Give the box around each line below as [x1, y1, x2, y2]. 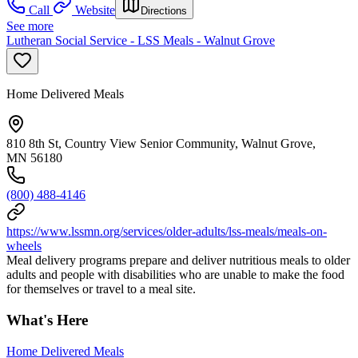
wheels [6, 239, 42, 253]
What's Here [6, 312, 88, 329]
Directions [141, 5, 187, 18]
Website [75, 3, 115, 18]
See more [6, 19, 54, 34]
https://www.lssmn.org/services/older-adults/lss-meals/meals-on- [6, 225, 327, 239]
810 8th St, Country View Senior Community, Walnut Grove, [6, 137, 316, 151]
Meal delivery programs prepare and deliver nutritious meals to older [6, 253, 350, 268]
